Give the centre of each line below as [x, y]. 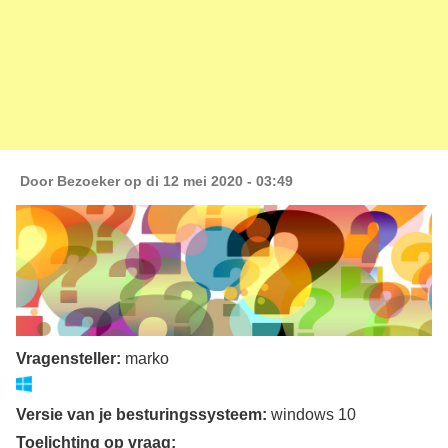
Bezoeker [88, 180]
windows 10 [313, 413]
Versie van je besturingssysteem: [143, 413]
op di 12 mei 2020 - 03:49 [206, 180]
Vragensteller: [70, 357]
